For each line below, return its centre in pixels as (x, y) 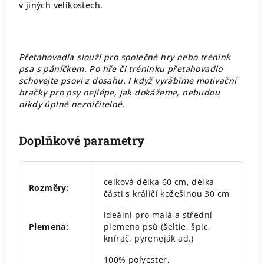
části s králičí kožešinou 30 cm (167, 194)
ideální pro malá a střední (158, 215)
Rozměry (48, 188)
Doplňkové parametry (82, 140)
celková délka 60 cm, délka (159, 182)
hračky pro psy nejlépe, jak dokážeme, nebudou (119, 92)
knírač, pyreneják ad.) (149, 238)
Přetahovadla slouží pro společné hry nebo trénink (125, 57)
